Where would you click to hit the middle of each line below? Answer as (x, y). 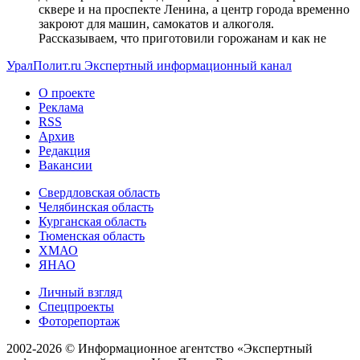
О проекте (67, 93)
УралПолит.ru (44, 66)
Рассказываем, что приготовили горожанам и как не (182, 39)
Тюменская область (92, 236)
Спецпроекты (76, 307)
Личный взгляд (80, 292)
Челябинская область (96, 207)
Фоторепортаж (79, 321)
